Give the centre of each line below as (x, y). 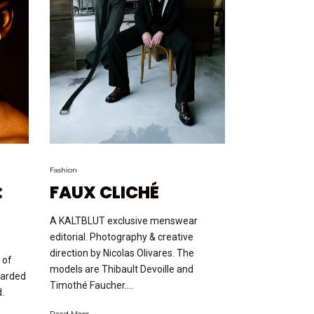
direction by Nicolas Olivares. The (122, 253)
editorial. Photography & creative (122, 237)
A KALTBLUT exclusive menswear (124, 220)
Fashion (63, 170)
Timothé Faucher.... (91, 285)
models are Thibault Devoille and (122, 269)
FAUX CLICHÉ (104, 192)
